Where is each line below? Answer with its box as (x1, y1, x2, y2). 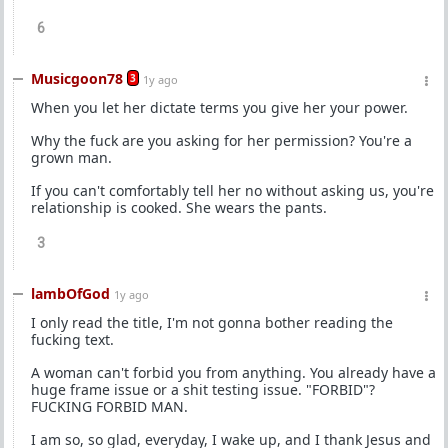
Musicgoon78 (31, 69, 123, 88)
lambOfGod (31, 284, 110, 303)
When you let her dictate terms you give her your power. (31, 98, 408, 117)
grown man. (31, 148, 112, 167)
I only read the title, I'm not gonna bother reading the (31, 313, 393, 332)
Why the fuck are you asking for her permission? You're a (31, 131, 412, 150)
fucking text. (31, 330, 114, 349)
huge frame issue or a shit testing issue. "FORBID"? (31, 380, 375, 399)
